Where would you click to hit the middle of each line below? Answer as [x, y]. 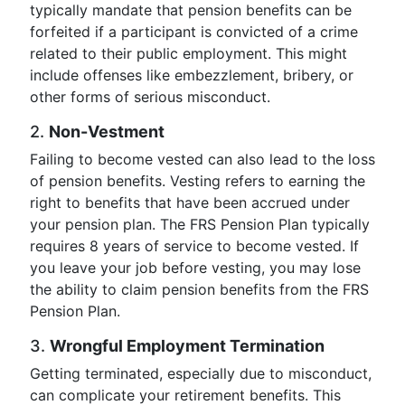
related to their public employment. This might [188, 53]
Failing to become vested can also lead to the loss [202, 159]
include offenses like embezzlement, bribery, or [192, 75]
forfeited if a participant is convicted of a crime [194, 32]
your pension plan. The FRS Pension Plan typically [200, 224]
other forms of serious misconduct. [150, 97]
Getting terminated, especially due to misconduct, [201, 373]
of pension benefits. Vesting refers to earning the [198, 181]
